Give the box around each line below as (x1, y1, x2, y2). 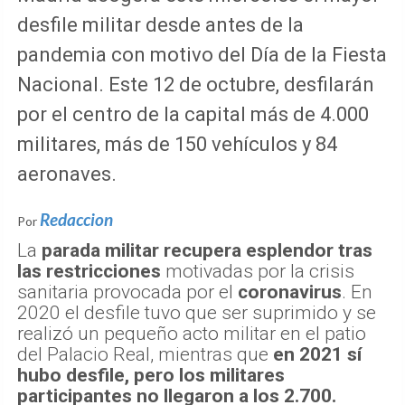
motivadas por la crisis (161, 260, 354, 283)
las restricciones (17, 260, 161, 283)
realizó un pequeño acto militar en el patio (17, 323, 366, 345)
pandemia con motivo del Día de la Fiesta (17, 43, 387, 67)
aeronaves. (17, 163, 117, 186)
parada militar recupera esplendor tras (42, 240, 372, 262)
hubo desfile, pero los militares (17, 364, 285, 387)
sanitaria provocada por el (17, 281, 238, 304)
